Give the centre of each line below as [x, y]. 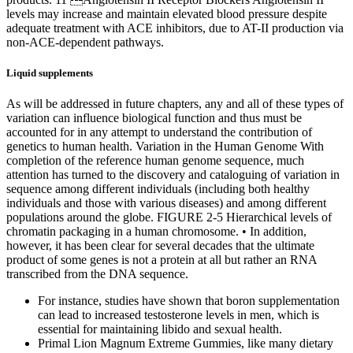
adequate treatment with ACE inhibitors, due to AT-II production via [175, 28]
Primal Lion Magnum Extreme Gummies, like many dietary [186, 343]
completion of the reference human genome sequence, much [155, 160]
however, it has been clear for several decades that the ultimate [160, 245]
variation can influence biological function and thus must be [154, 117]
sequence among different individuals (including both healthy [158, 188]
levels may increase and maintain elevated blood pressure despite [167, 13]
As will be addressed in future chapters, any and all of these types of [175, 103]
